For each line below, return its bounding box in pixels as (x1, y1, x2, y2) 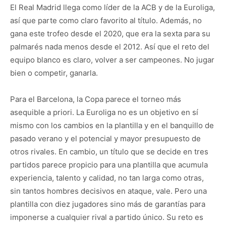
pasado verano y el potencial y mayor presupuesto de (10, 133, 201, 143)
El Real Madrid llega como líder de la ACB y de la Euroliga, (10, 2, 215, 12)
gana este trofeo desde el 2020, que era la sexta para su (10, 28, 210, 38)
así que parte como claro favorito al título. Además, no (10, 15, 202, 25)
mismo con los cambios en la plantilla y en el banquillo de (10, 120, 214, 130)
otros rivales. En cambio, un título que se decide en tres (10, 146, 208, 156)
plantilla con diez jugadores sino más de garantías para (10, 199, 205, 209)
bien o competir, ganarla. (10, 68, 98, 78)
